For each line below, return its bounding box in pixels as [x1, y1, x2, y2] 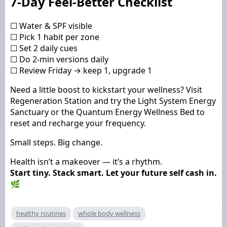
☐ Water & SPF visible [10, 20, 92, 31]
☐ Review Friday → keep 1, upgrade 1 [10, 64, 152, 76]
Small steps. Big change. [10, 136, 102, 148]
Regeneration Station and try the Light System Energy [10, 95, 216, 106]
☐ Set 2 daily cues [10, 42, 78, 54]
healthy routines [16, 208, 66, 218]
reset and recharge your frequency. [10, 117, 146, 129]
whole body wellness [78, 208, 140, 218]
